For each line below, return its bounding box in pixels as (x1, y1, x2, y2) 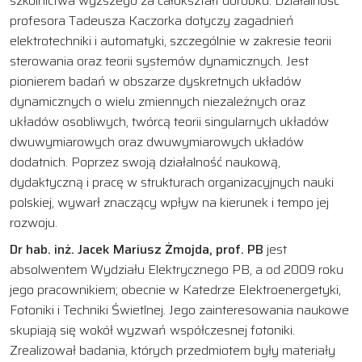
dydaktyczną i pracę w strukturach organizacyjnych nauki (10, 171, 334, 192)
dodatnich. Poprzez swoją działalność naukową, (10, 151, 280, 172)
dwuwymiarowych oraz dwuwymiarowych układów (10, 131, 304, 152)
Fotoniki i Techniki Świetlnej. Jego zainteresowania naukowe (10, 299, 349, 320)
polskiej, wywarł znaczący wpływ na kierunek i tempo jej (10, 192, 329, 213)
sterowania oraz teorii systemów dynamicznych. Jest (10, 50, 309, 71)
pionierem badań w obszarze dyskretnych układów (10, 70, 301, 91)
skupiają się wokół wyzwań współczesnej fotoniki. (10, 319, 295, 340)
